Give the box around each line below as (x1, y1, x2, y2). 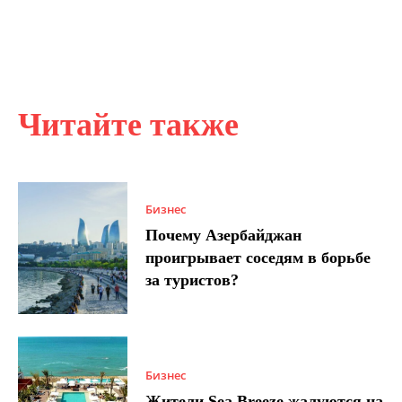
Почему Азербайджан (145, 226, 302, 245)
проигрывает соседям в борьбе (145, 249, 371, 267)
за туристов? (145, 271, 240, 290)
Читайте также (18, 107, 239, 144)
